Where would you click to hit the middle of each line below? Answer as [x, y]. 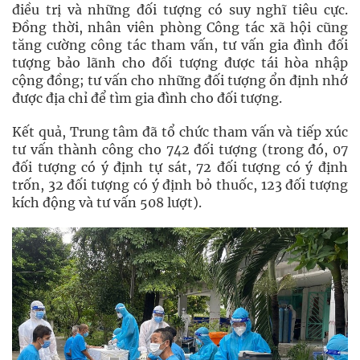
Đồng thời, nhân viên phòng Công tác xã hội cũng [180, 27]
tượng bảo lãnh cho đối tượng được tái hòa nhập [180, 63]
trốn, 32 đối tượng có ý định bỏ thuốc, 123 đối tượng [180, 185]
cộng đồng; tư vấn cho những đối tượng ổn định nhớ [180, 80]
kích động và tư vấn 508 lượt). [107, 202]
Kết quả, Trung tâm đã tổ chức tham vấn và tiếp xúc [180, 132]
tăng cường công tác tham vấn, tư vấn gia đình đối [180, 45]
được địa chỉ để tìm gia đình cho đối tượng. [147, 98]
